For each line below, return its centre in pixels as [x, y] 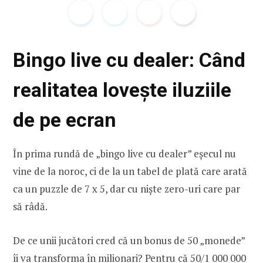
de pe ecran [65, 119]
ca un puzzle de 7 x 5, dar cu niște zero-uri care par [127, 188]
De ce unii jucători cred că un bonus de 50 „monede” [129, 240]
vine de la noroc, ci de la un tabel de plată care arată [130, 171]
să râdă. [30, 206]
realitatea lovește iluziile [122, 90]
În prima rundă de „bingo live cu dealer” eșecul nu [124, 153]
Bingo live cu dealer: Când [129, 60]
